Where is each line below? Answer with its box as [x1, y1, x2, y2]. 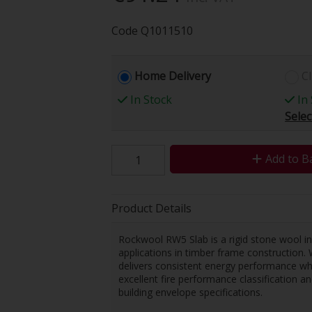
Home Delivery [134, 68, 212, 84]
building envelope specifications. [118, 285, 263, 299]
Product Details [111, 200, 192, 216]
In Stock [127, 91, 173, 107]
